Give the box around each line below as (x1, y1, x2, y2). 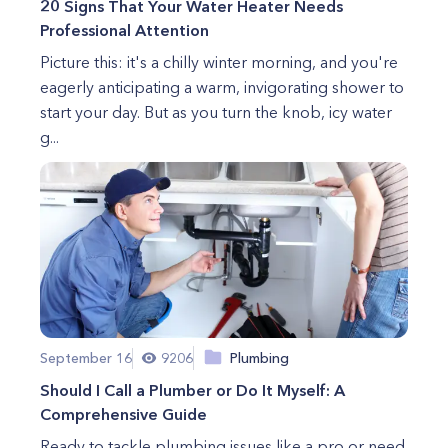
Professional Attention (40, 20, 209, 40)
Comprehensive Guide (40, 404, 207, 424)
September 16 (40, 348, 132, 367)
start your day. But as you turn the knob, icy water (40, 102, 392, 122)
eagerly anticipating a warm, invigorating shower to (40, 77, 404, 97)
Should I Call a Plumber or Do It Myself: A (40, 380, 345, 400)
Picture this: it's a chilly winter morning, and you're (40, 52, 398, 72)
